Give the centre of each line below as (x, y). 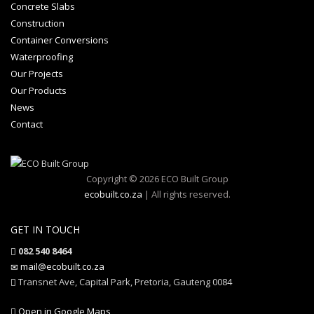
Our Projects (37, 73)
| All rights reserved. (187, 194)
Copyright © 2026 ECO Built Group (157, 179)
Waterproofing (42, 56)
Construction (37, 23)
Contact (27, 124)
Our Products (39, 90)
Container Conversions (60, 40)
